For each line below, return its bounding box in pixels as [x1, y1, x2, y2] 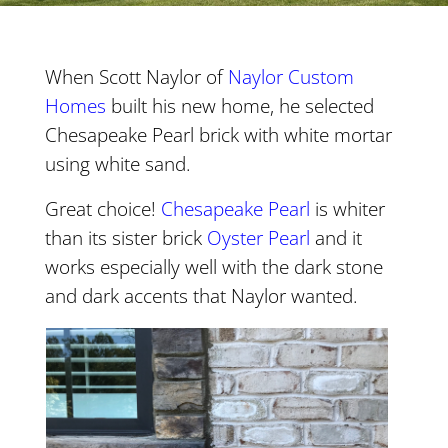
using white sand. [44, 150, 191, 176]
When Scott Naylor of [44, 63, 223, 89]
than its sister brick [44, 224, 207, 250]
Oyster [206, 224, 263, 250]
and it [309, 224, 362, 250]
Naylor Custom [227, 63, 354, 89]
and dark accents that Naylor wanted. [44, 282, 358, 308]
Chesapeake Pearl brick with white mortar [44, 121, 392, 147]
